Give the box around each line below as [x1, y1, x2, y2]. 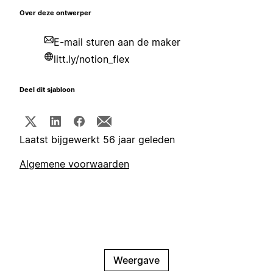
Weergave [113, 254, 160, 267]
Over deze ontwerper [19, 9, 91, 18]
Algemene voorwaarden [19, 158, 129, 171]
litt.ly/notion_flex [54, 53, 130, 66]
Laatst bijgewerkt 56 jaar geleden [19, 133, 175, 146]
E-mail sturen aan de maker [54, 36, 180, 49]
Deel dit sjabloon [19, 86, 75, 94]
